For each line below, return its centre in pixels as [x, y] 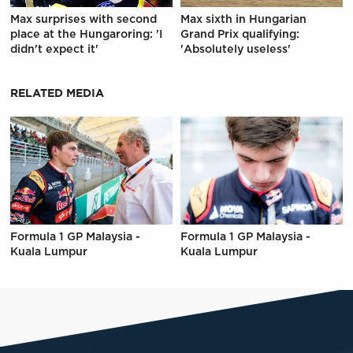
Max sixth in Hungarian [244, 19]
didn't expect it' [54, 49]
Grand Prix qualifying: [240, 34]
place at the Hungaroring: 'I [86, 34]
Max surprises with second [83, 19]
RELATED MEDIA [57, 93]
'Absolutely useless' [236, 49]
